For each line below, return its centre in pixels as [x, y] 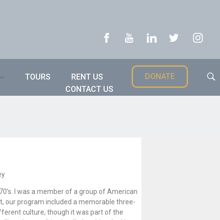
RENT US [87, 77]
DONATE [160, 76]
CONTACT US [89, 89]
